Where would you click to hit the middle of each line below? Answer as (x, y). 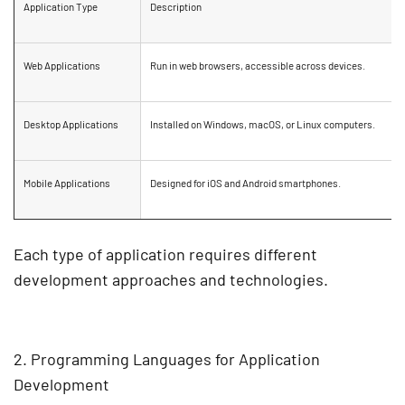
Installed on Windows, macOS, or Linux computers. (263, 124)
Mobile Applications (67, 183)
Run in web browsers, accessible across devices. (258, 66)
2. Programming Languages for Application (167, 359)
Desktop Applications (71, 124)
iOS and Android (242, 183)
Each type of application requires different (165, 254)
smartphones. (309, 183)
